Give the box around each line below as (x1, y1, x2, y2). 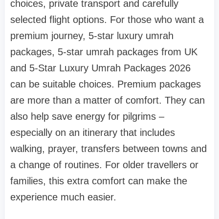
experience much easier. (10, 192, 116, 203)
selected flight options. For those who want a (10, 14, 204, 25)
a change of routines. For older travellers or (10, 159, 198, 171)
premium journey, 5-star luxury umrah (10, 30, 174, 42)
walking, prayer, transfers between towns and (10, 143, 207, 154)
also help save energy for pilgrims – (10, 111, 164, 122)
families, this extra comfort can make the (10, 175, 187, 187)
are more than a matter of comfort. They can (10, 95, 205, 106)
